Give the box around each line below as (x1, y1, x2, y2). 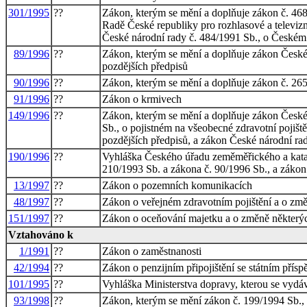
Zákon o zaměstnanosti (102, 245, 201, 257)
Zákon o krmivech (102, 93, 182, 105)
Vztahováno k (8, 228, 73, 241)
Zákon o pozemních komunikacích (102, 179, 252, 191)
